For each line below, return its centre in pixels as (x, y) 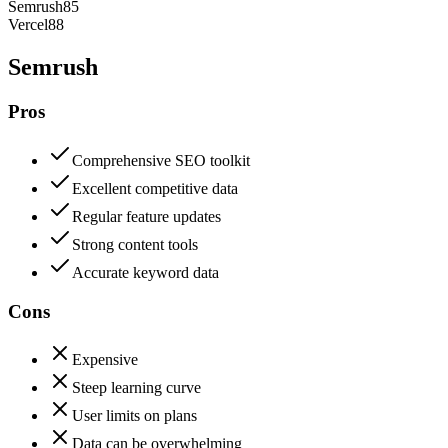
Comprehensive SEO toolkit (161, 160)
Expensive (105, 360)
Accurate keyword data (145, 272)
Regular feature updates (146, 216)
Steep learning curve (136, 388)
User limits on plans (134, 416)
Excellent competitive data (155, 188)
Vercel (28, 25)
